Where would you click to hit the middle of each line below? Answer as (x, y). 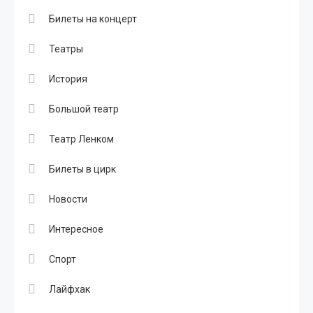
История (68, 79)
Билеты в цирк (82, 169)
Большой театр (84, 109)
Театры (66, 49)
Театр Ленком (81, 139)
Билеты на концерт (93, 19)
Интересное (76, 230)
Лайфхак (70, 290)
